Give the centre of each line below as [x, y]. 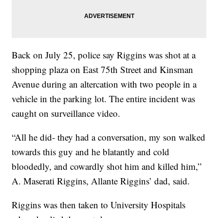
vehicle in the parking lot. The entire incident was [104, 99]
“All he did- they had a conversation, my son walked [109, 137]
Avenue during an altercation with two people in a [104, 84]
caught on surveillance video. [66, 113]
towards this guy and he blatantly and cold [91, 152]
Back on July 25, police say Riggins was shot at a [104, 55]
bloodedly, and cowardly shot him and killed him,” [107, 166]
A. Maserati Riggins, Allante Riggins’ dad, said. [101, 181]
